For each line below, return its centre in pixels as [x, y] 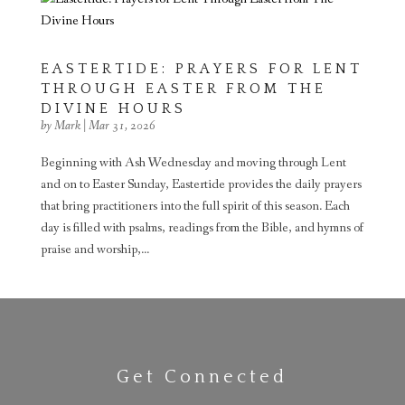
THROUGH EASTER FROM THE [183, 89]
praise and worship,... [94, 250]
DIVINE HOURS [113, 108]
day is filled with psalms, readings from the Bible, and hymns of [202, 228]
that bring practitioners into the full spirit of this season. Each [195, 206]
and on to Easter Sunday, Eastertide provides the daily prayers [201, 184]
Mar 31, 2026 [122, 126]
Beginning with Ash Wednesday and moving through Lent [193, 163]
